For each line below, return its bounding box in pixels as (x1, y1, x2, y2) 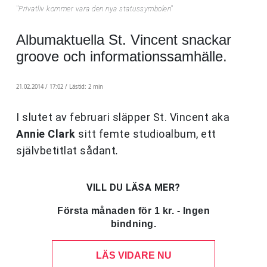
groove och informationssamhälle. (16, 48, 227, 65)
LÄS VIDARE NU (95, 250, 172, 261)
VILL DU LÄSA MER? (86, 182, 181, 194)
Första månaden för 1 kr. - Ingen (57, 206, 210, 216)
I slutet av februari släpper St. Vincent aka (16, 111, 229, 124)
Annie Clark (16, 128, 78, 141)
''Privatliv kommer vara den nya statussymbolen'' (16, 5, 173, 14)
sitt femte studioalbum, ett (78, 128, 216, 141)
